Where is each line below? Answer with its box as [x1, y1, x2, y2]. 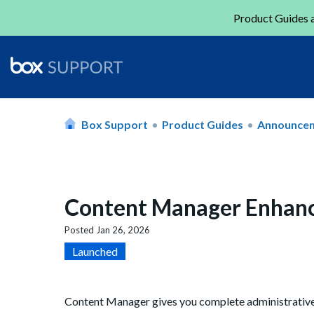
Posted [64, 224, 96, 236]
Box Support [81, 117, 148, 131]
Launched [72, 245, 118, 259]
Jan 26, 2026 [96, 224, 150, 236]
